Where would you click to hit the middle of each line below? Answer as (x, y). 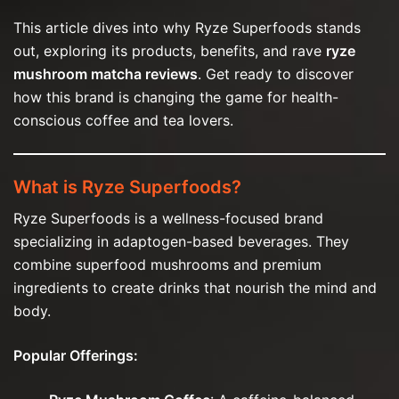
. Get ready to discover (276, 73)
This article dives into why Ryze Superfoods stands (187, 27)
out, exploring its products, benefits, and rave (170, 50)
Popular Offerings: (76, 355)
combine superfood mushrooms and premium (167, 264)
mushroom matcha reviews (106, 73)
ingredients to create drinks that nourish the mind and (195, 287)
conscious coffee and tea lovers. (123, 120)
